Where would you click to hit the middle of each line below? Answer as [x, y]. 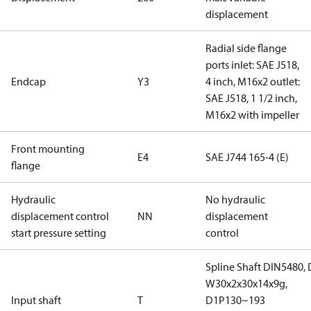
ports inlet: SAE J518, [252, 65]
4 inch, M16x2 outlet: [253, 81]
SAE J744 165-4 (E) [247, 157]
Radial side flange [246, 48]
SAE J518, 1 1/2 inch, [251, 98]
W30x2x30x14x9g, [246, 283]
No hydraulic [235, 199]
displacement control [60, 216]
